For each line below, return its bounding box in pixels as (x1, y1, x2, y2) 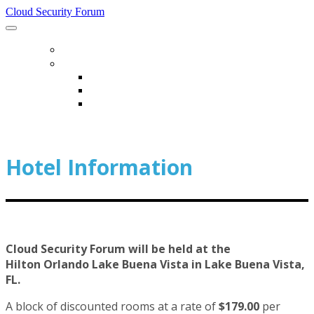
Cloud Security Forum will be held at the (6, 240, 231, 257)
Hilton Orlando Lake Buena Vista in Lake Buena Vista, (6, 256, 305, 272)
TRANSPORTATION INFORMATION (90, 97, 252, 110)
